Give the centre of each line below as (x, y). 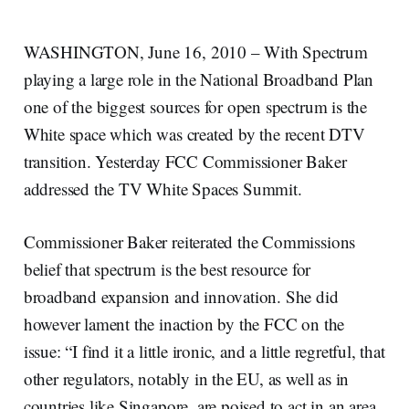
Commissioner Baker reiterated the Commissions (189, 241)
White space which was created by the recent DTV (194, 133)
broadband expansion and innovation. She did (181, 296)
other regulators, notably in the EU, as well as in (186, 378)
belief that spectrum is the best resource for (167, 268)
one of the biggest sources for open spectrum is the (195, 106)
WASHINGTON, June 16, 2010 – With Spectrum (195, 51)
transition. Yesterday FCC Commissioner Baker (185, 161)
